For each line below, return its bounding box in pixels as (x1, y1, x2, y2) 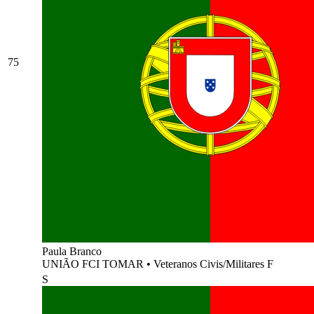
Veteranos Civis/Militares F (153, 257, 273, 270)
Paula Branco (42, 245, 102, 257)
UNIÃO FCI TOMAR (42, 257, 146, 270)
